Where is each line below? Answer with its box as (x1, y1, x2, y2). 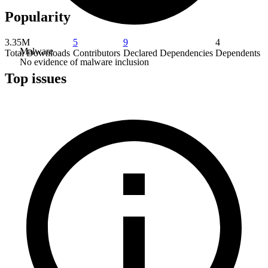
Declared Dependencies (123, 47, 213, 58)
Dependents (215, 47, 261, 58)
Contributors (72, 47, 120, 58)
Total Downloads (5, 47, 70, 58)
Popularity (5, 8, 71, 25)
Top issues (5, 70, 66, 86)
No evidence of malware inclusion (20, 56, 149, 67)
